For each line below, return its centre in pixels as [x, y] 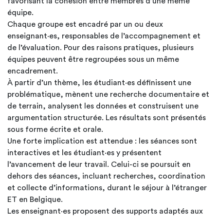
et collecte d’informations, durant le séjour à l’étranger [107, 188]
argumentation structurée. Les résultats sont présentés [107, 118]
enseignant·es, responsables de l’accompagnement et [104, 36]
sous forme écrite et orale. [55, 129]
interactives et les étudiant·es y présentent [84, 153]
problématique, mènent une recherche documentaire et [108, 94]
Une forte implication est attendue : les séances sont [102, 141]
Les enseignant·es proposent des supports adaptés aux [105, 211]
